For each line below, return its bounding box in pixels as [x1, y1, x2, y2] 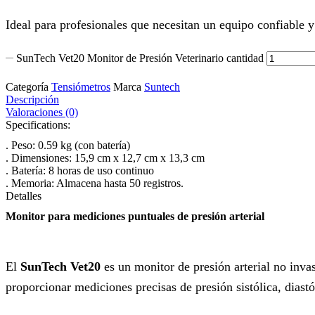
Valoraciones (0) [6, 105, 78, 118]
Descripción [6, 93, 59, 105]
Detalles [6, 189, 41, 202]
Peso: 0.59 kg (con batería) [11, 139, 130, 151]
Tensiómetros [51, 80, 110, 93]
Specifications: [6, 118, 70, 131]
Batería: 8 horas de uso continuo [11, 164, 154, 176]
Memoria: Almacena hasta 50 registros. [11, 176, 184, 189]
